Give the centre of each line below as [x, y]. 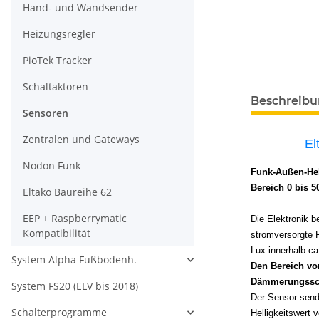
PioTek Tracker [57, 61]
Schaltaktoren [56, 87]
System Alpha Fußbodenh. [74, 260]
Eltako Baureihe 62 [67, 192]
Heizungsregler [59, 34]
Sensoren [46, 113]
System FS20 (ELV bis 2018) [75, 286]
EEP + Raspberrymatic [75, 219]
